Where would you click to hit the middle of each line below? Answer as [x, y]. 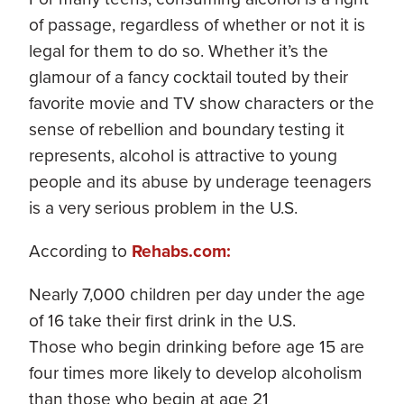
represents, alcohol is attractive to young [183, 155]
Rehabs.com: [181, 251]
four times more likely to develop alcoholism [196, 372]
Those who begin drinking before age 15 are [197, 346]
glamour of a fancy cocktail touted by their [188, 77]
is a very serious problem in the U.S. [163, 207]
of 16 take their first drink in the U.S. [162, 320]
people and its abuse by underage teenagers [200, 181]
